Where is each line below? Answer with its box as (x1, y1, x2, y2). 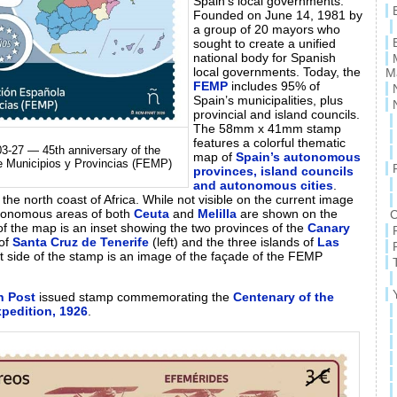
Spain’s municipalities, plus (193, 92, 343, 107)
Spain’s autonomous (236, 149, 361, 164)
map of (193, 149, 236, 164)
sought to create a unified (193, 35, 336, 51)
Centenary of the (233, 290, 334, 305)
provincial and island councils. (193, 106, 360, 121)
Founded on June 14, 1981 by (193, 7, 362, 22)
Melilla (198, 206, 237, 221)
